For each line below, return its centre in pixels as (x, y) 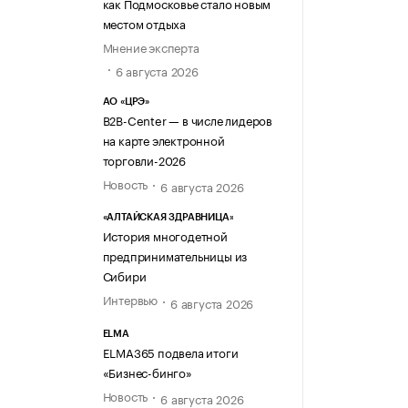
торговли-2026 (144, 159)
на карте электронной (163, 139)
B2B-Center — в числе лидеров (187, 119)
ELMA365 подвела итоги (170, 351)
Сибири (124, 275)
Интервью (130, 299)
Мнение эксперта (151, 47)
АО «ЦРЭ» (126, 101)
